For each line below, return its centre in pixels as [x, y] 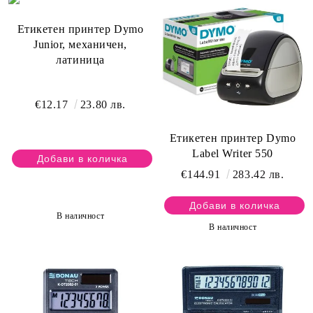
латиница [80, 60]
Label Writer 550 [233, 154]
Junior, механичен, [80, 45]
